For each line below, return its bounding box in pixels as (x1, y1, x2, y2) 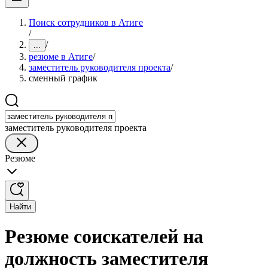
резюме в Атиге (29, 51, 93, 62)
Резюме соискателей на (5, 226, 203, 248)
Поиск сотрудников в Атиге (29, 17, 143, 28)
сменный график (29, 73, 98, 83)
